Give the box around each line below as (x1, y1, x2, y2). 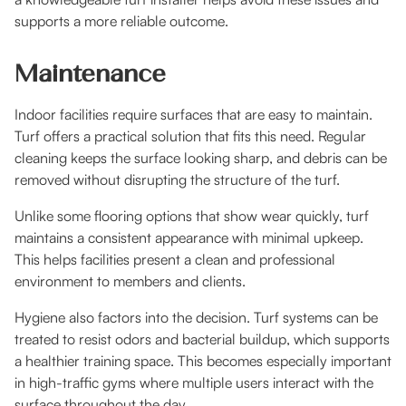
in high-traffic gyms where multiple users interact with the (14, 373, 373, 392)
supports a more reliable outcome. (14, 12, 228, 31)
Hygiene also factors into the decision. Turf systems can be (14, 308, 378, 327)
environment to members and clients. (14, 272, 246, 291)
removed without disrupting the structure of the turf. (14, 170, 340, 189)
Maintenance (14, 58, 166, 88)
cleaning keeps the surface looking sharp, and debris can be (14, 149, 387, 168)
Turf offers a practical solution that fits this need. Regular (14, 127, 366, 146)
